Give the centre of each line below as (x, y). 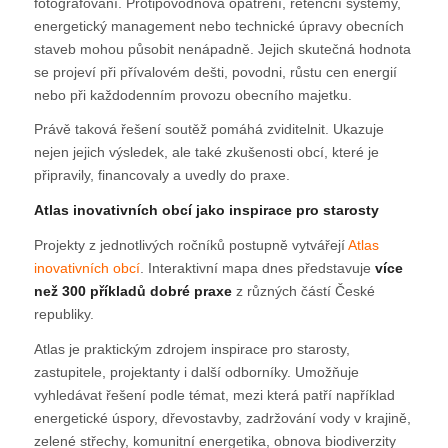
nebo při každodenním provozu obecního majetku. (192, 94)
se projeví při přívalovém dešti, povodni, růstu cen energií (215, 71)
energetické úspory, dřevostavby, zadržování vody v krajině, (222, 418)
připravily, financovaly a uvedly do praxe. (161, 175)
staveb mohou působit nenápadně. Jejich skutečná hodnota (222, 48)
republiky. (63, 314)
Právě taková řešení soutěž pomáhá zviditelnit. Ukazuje (208, 129)
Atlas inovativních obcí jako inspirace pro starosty (206, 210)
